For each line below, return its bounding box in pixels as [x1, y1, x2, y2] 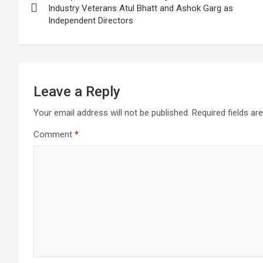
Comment [33, 129, 75, 140]
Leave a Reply [33, 83, 120, 100]
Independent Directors [48, 15, 133, 26]
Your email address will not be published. [33, 107, 190, 118]
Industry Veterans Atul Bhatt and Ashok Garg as [48, 2, 233, 14]
